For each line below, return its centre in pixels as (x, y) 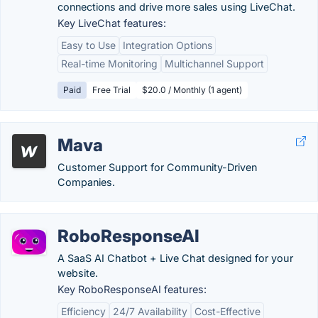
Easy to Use (88, 45)
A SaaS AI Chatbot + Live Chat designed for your (175, 258)
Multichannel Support (214, 64)
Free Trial (111, 90)
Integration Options (168, 45)
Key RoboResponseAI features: (132, 289)
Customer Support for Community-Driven (157, 167)
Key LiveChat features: (112, 23)
